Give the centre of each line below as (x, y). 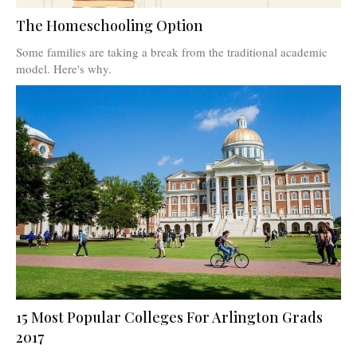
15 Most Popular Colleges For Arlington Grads (169, 317)
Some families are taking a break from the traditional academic (172, 51)
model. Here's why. (64, 68)
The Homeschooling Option (110, 25)
